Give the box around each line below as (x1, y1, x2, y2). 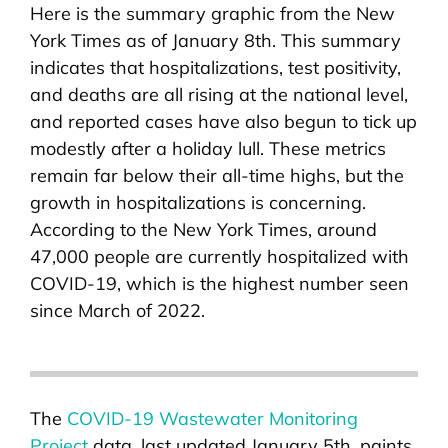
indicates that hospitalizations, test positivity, (30, 55, 401, 79)
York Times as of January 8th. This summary (30, 28, 401, 52)
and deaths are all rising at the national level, (30, 82, 408, 106)
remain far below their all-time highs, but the (30, 163, 404, 187)
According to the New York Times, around (30, 217, 377, 241)
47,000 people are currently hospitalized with (30, 244, 409, 268)
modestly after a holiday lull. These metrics (30, 136, 386, 160)
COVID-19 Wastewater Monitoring (67, 407, 358, 431)
